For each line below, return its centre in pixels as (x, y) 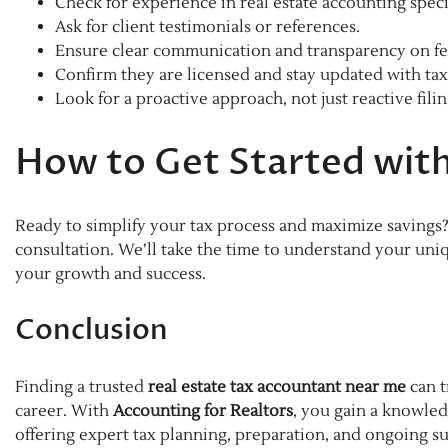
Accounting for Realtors (203, 410)
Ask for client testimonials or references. (207, 27)
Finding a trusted (81, 386)
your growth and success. (110, 273)
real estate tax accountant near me (277, 386)
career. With (64, 410)
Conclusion (91, 329)
